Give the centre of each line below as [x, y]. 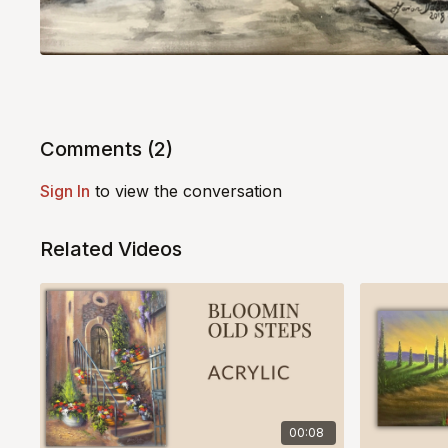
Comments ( [97, 149]
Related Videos [111, 249]
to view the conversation [186, 191]
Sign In [65, 191]
